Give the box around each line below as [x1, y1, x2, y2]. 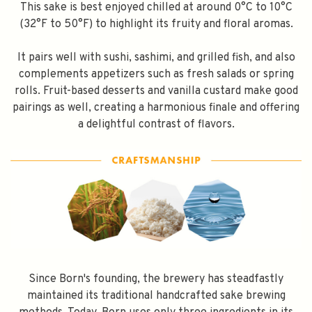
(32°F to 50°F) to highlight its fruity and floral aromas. [19, 17, 293, 31]
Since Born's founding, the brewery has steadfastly [29, 272, 283, 287]
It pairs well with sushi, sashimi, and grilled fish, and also [17, 50, 295, 65]
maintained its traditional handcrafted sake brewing [26, 289, 286, 304]
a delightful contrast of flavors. [77, 117, 235, 132]
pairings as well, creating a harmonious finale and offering [13, 100, 299, 115]
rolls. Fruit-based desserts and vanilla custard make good [14, 84, 298, 98]
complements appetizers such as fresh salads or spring [18, 67, 294, 81]
